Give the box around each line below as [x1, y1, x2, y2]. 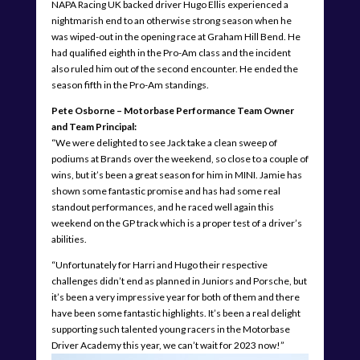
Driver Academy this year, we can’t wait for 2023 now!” [51, 338, 284, 351]
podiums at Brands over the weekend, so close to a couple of [51, 152, 309, 165]
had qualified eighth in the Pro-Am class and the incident [51, 46, 291, 59]
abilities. [51, 232, 87, 245]
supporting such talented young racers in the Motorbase [51, 322, 290, 335]
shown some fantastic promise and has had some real [51, 184, 280, 197]
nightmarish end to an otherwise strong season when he [51, 14, 292, 27]
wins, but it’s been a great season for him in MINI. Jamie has [51, 168, 302, 181]
